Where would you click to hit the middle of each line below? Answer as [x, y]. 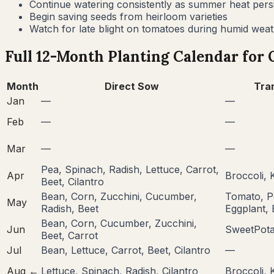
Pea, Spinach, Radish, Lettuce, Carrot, [130, 170]
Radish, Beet [70, 209]
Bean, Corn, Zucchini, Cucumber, [119, 197]
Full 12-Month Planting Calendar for [136, 57]
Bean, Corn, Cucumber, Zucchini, [119, 224]
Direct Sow [132, 87]
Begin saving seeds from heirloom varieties [128, 17]
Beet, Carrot [69, 236]
